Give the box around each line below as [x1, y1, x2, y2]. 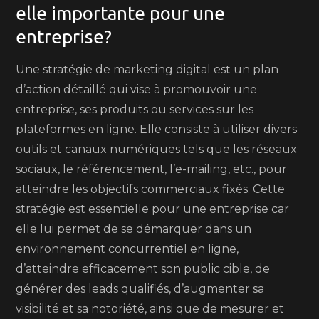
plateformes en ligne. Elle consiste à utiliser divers [16, 122, 298, 136]
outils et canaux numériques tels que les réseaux [16, 142, 298, 156]
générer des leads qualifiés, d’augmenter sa [16, 282, 265, 296]
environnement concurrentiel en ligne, [16, 242, 239, 256]
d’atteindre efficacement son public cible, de [16, 262, 271, 276]
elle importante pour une [16, 3, 226, 23]
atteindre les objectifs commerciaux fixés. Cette [16, 182, 286, 196]
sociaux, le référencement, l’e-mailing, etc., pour [16, 162, 288, 176]
